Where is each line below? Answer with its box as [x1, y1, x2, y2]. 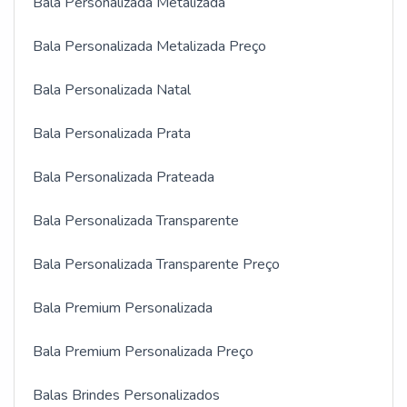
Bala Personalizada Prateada [33, 166, 214, 187]
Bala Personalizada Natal [33, 79, 191, 100]
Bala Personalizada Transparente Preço [33, 253, 280, 274]
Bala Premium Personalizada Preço [33, 341, 253, 362]
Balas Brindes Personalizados [33, 384, 220, 405]
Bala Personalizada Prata [33, 123, 191, 144]
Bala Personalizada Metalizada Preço [33, 35, 266, 56]
